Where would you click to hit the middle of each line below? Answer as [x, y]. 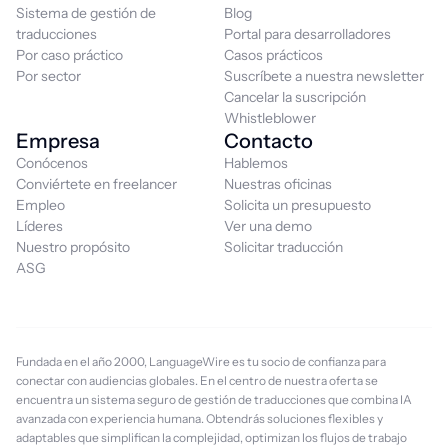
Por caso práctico [69, 55]
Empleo [40, 205]
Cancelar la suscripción [295, 97]
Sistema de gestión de [86, 13]
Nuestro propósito [73, 247]
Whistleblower [270, 118]
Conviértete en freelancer [96, 184]
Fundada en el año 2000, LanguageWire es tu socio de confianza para [201, 361]
